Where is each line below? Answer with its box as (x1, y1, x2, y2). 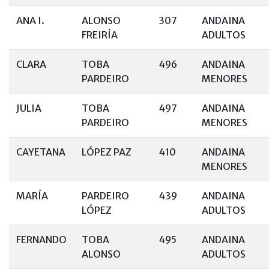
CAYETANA (16, 146, 65, 158)
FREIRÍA (82, 29, 118, 41)
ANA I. (16, 14, 44, 26)
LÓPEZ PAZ (82, 146, 131, 158)
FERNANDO (16, 234, 67, 246)
